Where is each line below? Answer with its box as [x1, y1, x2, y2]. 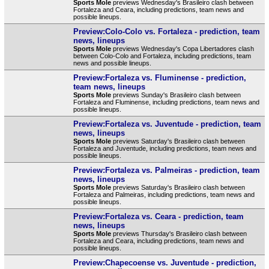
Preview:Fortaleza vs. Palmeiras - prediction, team [73, 165, 260, 175]
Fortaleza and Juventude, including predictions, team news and [73, 144, 256, 152]
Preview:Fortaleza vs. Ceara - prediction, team [73, 211, 244, 221]
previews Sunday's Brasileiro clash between [110, 91, 241, 98]
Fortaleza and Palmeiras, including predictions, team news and [73, 190, 255, 198]
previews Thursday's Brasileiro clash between [110, 229, 247, 237]
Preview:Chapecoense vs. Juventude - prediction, [73, 258, 256, 267]
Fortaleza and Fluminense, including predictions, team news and [73, 98, 259, 106]
